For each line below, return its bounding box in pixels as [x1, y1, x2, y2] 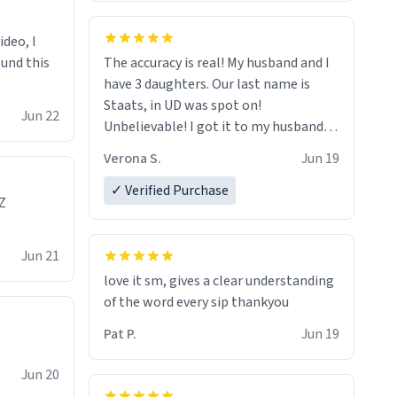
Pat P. [104, 324, 136, 344]
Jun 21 [21, 246, 59, 266]
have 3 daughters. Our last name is [104, 74, 310, 94]
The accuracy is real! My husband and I [104, 53, 330, 73]
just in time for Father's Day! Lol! [104, 138, 300, 158]
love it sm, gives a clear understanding [104, 271, 334, 291]
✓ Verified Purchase [111, 181, 229, 200]
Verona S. [104, 149, 161, 168]
